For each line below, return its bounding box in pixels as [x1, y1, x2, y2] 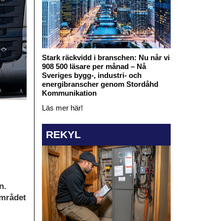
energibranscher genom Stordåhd [41, 79, 158, 88]
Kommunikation [41, 88, 97, 97]
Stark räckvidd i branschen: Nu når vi [41, 53, 170, 62]
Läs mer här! [41, 103, 83, 112]
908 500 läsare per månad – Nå [41, 62, 146, 71]
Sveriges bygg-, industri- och [41, 71, 142, 79]
